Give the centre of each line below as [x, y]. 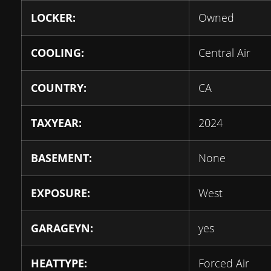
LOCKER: [53, 18]
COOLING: [57, 53]
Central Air [224, 53]
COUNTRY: [59, 88]
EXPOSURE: [60, 193]
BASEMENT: [61, 158]
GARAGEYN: [62, 228]
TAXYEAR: [56, 123]
